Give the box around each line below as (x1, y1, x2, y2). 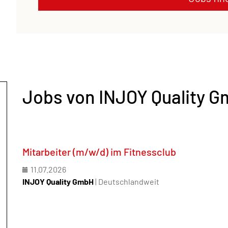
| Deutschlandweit (95, 176, 159, 186)
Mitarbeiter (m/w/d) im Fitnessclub (22, 146, 176, 158)
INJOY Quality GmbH (22, 176, 94, 186)
